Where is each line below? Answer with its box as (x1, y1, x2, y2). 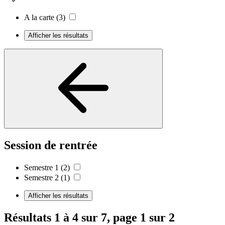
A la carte (24, 13, 54, 22)
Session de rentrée (4, 138, 97, 152)
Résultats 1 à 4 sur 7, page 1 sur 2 (4, 210, 175, 224)
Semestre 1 (24, 163, 59, 172)
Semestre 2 (24, 173, 59, 182)
